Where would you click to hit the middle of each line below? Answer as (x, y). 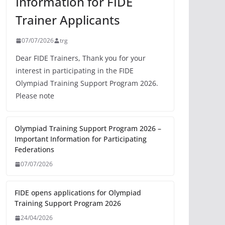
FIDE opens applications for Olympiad (78, 193)
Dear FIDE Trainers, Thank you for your (81, 58)
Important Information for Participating (81, 139)
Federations (34, 149)
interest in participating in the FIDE (75, 71)
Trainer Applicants (68, 20)
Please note (35, 96)
